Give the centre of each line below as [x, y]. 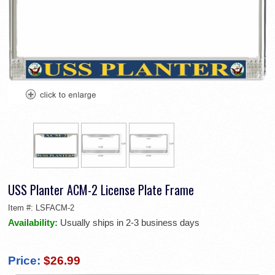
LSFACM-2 [55, 208]
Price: [24, 261]
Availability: [34, 223]
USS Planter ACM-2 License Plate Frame [101, 190]
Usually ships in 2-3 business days [130, 223]
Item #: [22, 208]
